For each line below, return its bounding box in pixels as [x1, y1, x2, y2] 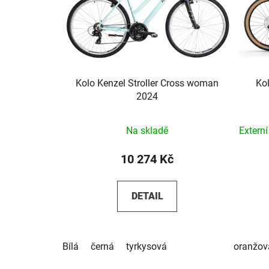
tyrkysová [126, 240, 167, 252]
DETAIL [131, 190, 163, 202]
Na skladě [126, 124, 169, 136]
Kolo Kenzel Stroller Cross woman [76, 77, 219, 89]
